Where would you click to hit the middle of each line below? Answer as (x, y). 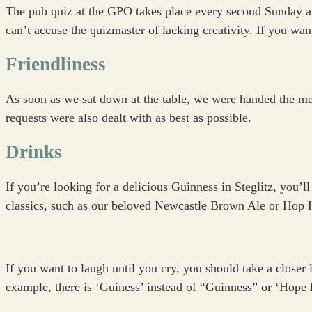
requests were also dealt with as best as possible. (128, 117)
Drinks (34, 152)
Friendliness (56, 64)
